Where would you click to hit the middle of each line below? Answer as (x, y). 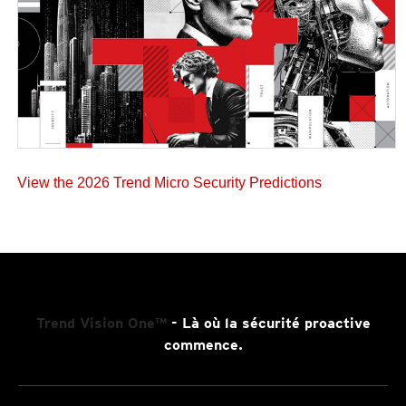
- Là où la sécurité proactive (268, 323)
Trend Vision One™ (101, 323)
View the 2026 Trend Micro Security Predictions (170, 182)
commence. (203, 344)
